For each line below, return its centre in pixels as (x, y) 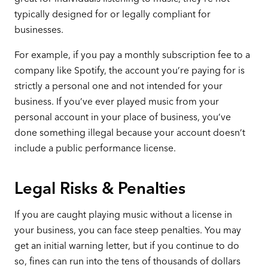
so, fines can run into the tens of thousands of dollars (127, 261)
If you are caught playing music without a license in (123, 214)
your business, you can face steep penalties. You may (127, 230)
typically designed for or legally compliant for (112, 14)
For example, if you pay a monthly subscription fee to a (132, 54)
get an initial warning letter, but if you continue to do (127, 245)
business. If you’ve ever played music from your (116, 101)
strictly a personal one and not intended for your (118, 86)
